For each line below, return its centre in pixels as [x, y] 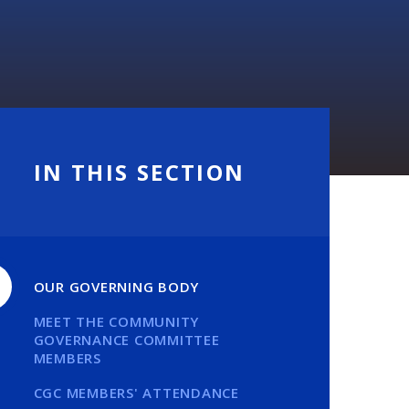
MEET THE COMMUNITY [116, 321]
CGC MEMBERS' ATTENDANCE [136, 393]
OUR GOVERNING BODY [116, 287]
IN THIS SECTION [139, 172]
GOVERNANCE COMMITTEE [126, 340]
